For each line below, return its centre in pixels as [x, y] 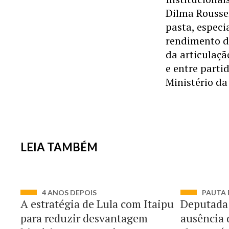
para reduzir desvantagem [84, 218]
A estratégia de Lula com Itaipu [97, 204]
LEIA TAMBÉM [59, 147]
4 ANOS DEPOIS [69, 192]
